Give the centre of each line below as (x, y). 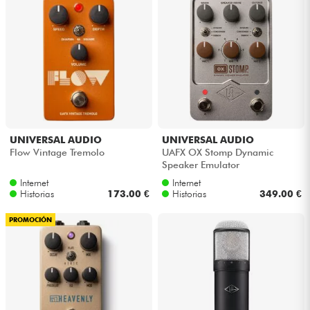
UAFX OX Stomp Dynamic (217, 153)
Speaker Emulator (200, 165)
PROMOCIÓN (30, 219)
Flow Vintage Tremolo (57, 153)
